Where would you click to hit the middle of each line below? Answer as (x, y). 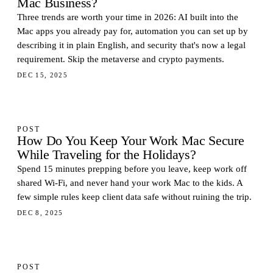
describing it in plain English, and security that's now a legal (131, 45)
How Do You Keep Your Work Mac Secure (131, 141)
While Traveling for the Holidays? (107, 155)
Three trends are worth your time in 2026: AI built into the (128, 17)
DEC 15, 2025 (43, 75)
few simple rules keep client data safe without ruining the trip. (134, 197)
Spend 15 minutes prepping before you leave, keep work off (132, 169)
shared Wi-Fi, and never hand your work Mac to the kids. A (130, 183)
